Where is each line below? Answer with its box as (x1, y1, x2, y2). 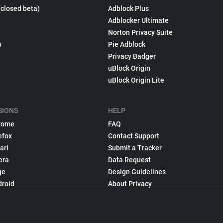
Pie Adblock (108, 40, 146, 48)
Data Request (108, 156, 151, 164)
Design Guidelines (108, 168, 166, 176)
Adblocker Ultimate (108, 16, 169, 24)
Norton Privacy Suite (108, 28, 173, 36)
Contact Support (108, 132, 160, 140)
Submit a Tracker (108, 144, 162, 152)
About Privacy (108, 180, 152, 188)
